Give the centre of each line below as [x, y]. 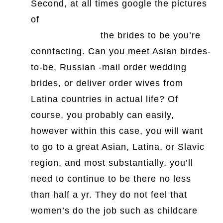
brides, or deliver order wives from [107, 83]
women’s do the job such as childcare [114, 211]
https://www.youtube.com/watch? [115, 19]
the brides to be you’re [149, 35]
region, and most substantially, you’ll [112, 163]
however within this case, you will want [117, 131]
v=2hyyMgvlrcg [64, 35]
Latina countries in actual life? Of [105, 99]
